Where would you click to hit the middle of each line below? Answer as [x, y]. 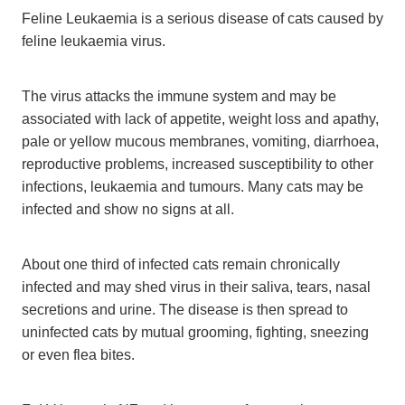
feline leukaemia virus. [94, 41]
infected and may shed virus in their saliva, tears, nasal [196, 287]
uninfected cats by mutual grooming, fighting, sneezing [195, 332]
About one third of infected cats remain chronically [181, 264]
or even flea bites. [78, 355]
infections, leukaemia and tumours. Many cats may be [193, 187]
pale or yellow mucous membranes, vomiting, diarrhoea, [200, 141]
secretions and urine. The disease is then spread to [185, 310]
